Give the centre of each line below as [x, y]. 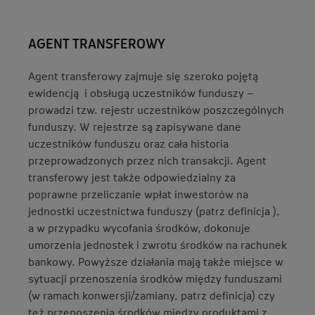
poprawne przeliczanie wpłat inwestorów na [138, 194]
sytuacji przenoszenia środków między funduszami [155, 278]
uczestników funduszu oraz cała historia [128, 143]
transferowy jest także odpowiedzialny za [132, 177]
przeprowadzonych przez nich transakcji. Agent [147, 160]
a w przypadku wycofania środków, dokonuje [139, 227]
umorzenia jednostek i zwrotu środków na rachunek [157, 244]
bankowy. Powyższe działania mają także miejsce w [156, 261]
